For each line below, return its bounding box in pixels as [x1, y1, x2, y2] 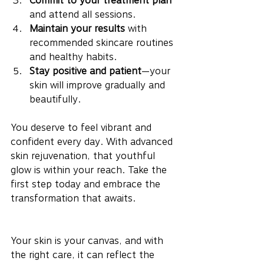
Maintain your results [29, 22, 125, 34]
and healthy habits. [29, 51, 117, 62]
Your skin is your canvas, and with [11, 235, 166, 246]
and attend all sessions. [29, 8, 136, 20]
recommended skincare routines [29, 37, 176, 48]
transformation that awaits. [11, 192, 136, 204]
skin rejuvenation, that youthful [11, 150, 158, 161]
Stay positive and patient [29, 65, 141, 77]
